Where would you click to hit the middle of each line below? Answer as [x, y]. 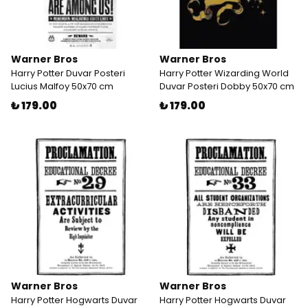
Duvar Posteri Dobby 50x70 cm [227, 86]
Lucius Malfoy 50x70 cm [62, 86]
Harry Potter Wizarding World [224, 73]
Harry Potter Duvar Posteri [68, 73]
